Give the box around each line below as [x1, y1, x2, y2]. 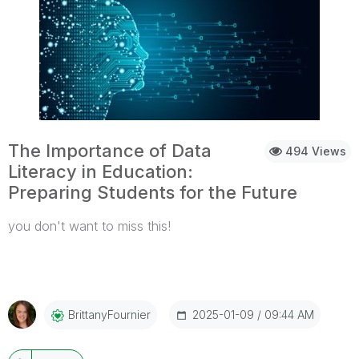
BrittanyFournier [68, 308, 151, 322]
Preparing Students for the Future [8, 182, 297, 203]
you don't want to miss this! [8, 218, 171, 234]
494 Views [282, 144, 346, 158]
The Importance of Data [8, 140, 212, 161]
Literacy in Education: [8, 161, 193, 182]
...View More [278, 244, 351, 260]
